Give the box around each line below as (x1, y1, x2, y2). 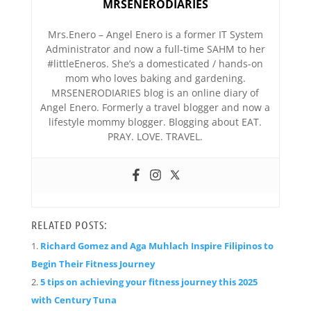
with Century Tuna (31, 294, 117, 306)
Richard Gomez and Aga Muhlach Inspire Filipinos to (40, 239, 274, 252)
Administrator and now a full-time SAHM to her (45, 42, 265, 56)
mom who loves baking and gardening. (65, 72, 246, 85)
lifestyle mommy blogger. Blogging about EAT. (49, 115, 262, 128)
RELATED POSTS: (31, 218, 108, 231)
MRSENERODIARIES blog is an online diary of (51, 86, 260, 99)
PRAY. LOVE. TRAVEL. (108, 130, 203, 143)
